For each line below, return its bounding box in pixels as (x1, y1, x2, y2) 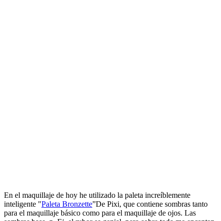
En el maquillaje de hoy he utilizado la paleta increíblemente (4, 190, 190, 199)
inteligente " (4, 199, 41, 208)
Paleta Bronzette (41, 199, 92, 208)
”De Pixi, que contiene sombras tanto (92, 199, 208, 208)
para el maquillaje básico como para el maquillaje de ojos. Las (4, 208, 196, 217)
